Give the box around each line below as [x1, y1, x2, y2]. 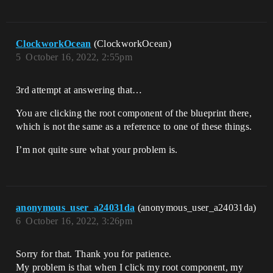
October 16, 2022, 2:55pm [26, 52, 133, 63]
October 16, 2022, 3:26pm [26, 216, 133, 227]
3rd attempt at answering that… [16, 85, 143, 96]
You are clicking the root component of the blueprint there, [16, 108, 252, 119]
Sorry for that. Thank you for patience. [16, 249, 172, 260]
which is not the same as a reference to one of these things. [16, 121, 252, 132]
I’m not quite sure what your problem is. [16, 144, 178, 155]
